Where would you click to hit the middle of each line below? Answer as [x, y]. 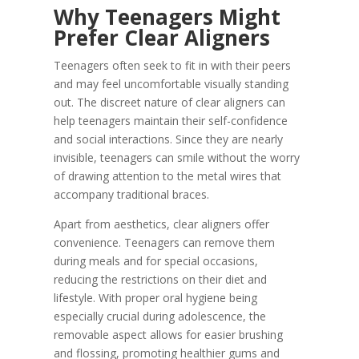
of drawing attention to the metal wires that [168, 176]
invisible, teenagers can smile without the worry [177, 157]
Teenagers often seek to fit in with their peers [173, 65]
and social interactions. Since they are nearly [169, 139]
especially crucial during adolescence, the [160, 316]
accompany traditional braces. [132, 194]
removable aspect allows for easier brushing [169, 335]
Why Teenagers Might [167, 17]
